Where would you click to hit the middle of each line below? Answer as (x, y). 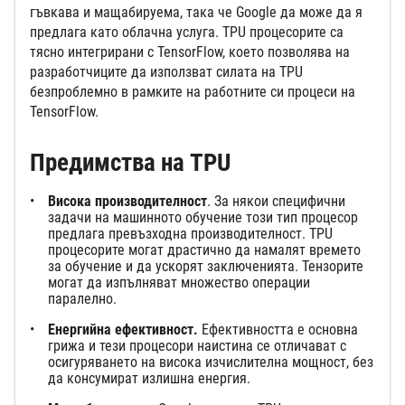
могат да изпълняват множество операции (179, 283)
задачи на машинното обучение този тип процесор (203, 218)
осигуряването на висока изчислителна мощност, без (211, 363)
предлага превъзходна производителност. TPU (190, 234)
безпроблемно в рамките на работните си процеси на (193, 92)
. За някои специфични (276, 202)
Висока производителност (127, 202)
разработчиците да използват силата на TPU (166, 72)
